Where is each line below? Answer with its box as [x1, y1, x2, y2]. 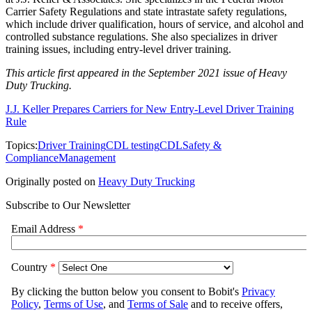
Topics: [6, 139, 38, 151]
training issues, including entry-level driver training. [6, 42, 234, 55]
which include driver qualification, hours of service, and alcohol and [6, 17, 304, 30]
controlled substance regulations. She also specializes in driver [6, 30, 277, 42]
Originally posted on [6, 175, 95, 187]
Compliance [6, 151, 58, 164]
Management [58, 151, 116, 164]
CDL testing [106, 139, 159, 151]
